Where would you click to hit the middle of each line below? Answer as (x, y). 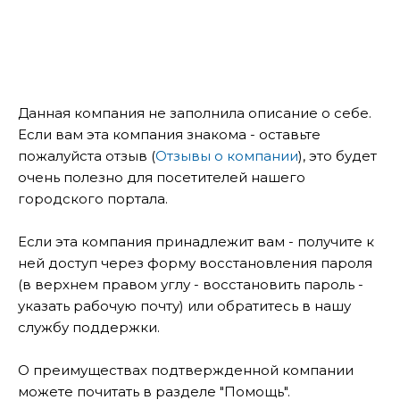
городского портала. (93, 198)
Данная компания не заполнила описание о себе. (195, 112)
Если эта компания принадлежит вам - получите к (196, 241)
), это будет (337, 155)
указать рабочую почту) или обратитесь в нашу (184, 305)
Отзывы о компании (227, 155)
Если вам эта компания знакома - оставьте (169, 134)
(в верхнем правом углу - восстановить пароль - (191, 284)
